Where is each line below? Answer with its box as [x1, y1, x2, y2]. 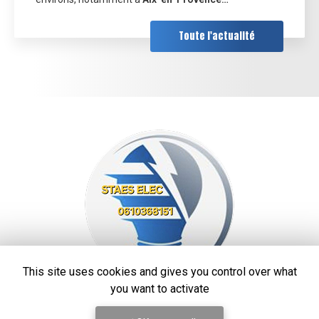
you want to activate [110, 282, 209, 296]
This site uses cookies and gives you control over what [22, 265, 297, 278]
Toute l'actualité [179, 28, 255, 44]
